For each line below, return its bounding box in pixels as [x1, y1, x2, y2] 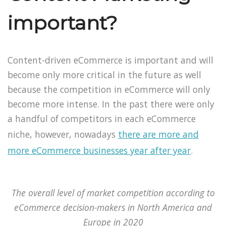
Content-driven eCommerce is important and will [8, 53, 213, 66]
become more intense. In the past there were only [8, 97, 214, 110]
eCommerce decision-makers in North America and [14, 201, 212, 213]
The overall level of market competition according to [11, 186, 215, 199]
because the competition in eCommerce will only [8, 83, 210, 95]
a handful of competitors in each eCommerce [8, 112, 196, 125]
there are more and [118, 128, 199, 140]
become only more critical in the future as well [8, 68, 201, 81]
